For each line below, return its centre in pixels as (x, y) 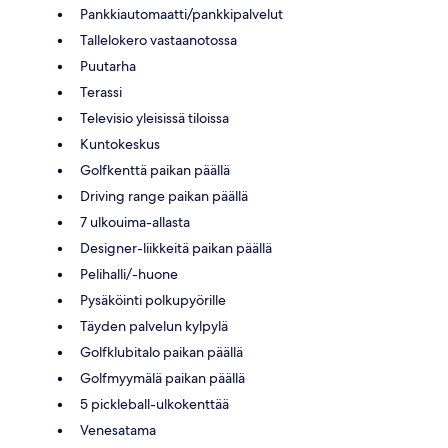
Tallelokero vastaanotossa (158, 39)
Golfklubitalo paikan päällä (161, 351)
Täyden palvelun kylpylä (154, 325)
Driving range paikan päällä (164, 195)
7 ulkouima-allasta (135, 221)
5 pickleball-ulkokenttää (154, 403)
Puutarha (108, 65)
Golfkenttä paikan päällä (155, 169)
